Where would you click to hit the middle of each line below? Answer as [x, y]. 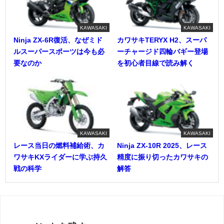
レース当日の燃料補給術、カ [59, 145]
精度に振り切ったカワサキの [162, 157]
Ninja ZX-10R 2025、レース [162, 145]
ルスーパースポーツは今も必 [59, 51]
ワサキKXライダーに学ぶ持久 [60, 157]
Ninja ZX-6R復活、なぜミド [58, 40]
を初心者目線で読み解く [155, 63]
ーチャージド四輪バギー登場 [162, 51]
